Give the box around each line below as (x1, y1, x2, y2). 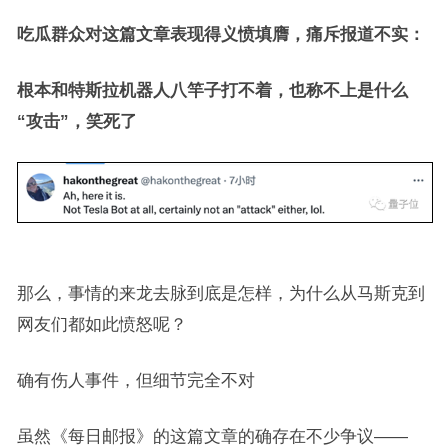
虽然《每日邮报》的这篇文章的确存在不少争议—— (16, 427, 408, 446)
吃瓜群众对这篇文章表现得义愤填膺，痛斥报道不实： (16, 25, 425, 44)
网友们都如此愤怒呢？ (16, 315, 187, 334)
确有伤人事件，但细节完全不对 (16, 371, 255, 390)
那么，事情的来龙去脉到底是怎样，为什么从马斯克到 (16, 284, 425, 303)
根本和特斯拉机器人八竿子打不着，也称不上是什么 (16, 81, 408, 100)
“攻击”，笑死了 (16, 112, 137, 131)
